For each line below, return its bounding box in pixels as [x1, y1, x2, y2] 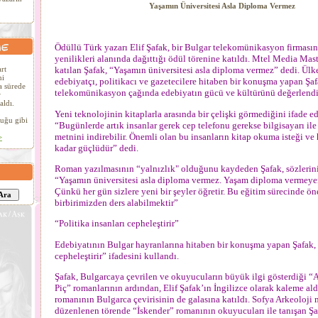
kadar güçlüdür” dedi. [55, 142, 138, 153]
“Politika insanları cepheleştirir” [55, 218, 179, 229]
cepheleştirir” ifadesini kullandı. [55, 250, 179, 261]
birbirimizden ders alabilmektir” [55, 197, 178, 208]
